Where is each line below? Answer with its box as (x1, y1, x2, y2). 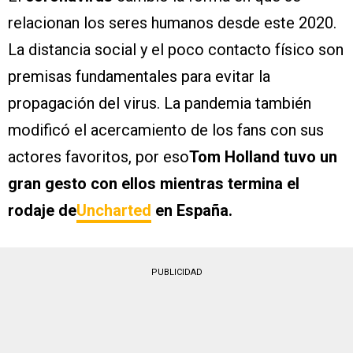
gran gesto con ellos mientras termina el (8, 174, 299, 194)
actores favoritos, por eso (8, 147, 189, 167)
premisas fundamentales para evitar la (8, 67, 270, 87)
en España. (151, 201, 232, 221)
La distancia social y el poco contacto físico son (8, 40, 344, 60)
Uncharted (76, 201, 151, 221)
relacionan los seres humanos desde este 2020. (8, 13, 336, 33)
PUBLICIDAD (150, 267, 203, 278)
